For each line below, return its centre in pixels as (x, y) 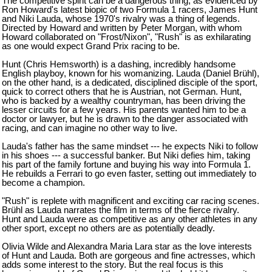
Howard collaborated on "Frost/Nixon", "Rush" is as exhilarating (126, 37)
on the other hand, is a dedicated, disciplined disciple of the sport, (130, 82)
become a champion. (43, 182)
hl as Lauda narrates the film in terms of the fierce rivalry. (127, 210)
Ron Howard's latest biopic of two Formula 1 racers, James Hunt (130, 9)
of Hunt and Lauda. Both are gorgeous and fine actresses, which (128, 255)
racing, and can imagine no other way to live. (90, 128)
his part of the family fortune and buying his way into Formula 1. (126, 164)
